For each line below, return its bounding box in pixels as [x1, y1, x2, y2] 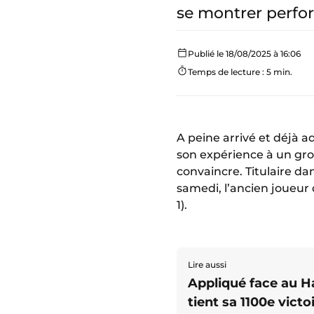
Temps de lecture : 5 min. [188, 66, 292, 77]
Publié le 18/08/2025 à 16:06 [188, 48, 301, 59]
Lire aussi [188, 259, 226, 270]
